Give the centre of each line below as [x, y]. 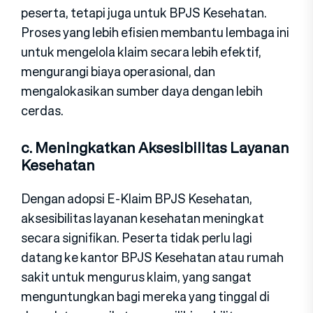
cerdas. [42, 111]
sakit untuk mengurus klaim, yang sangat [136, 277]
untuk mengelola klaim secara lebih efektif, [141, 52]
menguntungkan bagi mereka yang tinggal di [145, 297]
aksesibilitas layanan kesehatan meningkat [143, 218]
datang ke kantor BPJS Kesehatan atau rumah [152, 257]
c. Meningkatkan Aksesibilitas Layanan [155, 148]
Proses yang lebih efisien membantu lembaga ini [155, 32]
